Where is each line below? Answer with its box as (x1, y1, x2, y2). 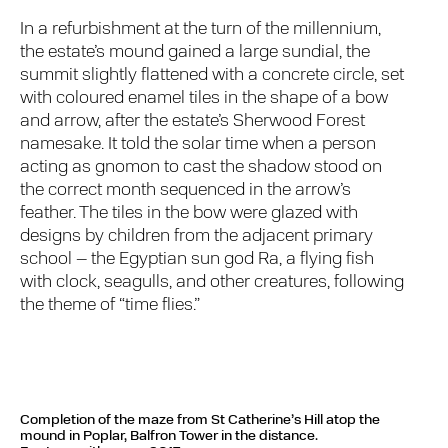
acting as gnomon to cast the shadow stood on (20, 158, 383, 178)
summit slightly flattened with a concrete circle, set (20, 66, 405, 86)
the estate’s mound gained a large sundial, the (20, 43, 371, 63)
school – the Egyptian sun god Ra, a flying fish (20, 250, 375, 270)
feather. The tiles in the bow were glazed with (20, 204, 359, 224)
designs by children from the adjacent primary (20, 227, 374, 247)
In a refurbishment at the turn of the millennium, (20, 20, 382, 40)
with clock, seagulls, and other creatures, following (20, 273, 405, 293)
